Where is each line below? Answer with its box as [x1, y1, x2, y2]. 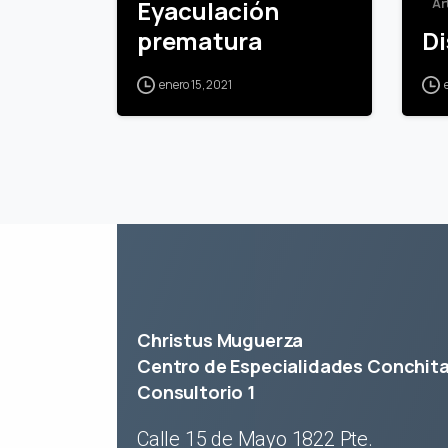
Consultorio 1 [137, 380, 255, 404]
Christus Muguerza [137, 328, 304, 352]
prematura [137, 24, 263, 58]
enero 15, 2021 [159, 76, 232, 94]
